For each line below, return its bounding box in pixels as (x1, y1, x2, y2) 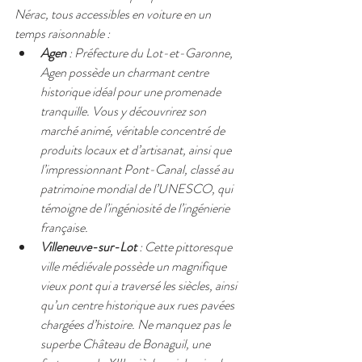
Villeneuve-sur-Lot (40, 238, 137, 256)
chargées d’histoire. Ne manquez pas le (40, 315, 233, 334)
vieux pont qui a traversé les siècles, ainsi (40, 276, 239, 295)
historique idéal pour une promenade (40, 82, 223, 101)
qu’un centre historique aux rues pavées (40, 296, 237, 314)
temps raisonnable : (15, 24, 110, 43)
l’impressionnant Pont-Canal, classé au (40, 160, 236, 179)
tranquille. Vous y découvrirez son (40, 102, 208, 120)
